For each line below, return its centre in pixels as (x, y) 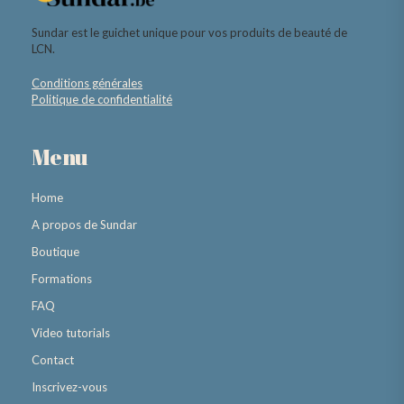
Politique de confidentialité (102, 100)
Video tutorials (71, 333)
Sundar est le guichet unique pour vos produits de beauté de (189, 33)
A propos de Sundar (84, 225)
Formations (62, 279)
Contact (53, 360)
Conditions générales (87, 83)
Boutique (55, 252)
